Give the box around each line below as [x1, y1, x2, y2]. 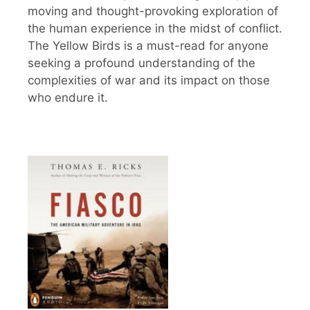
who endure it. [28, 91, 108, 105]
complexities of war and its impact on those [28, 73, 270, 88]
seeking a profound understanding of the [28, 56, 255, 71]
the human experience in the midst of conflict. [28, 21, 282, 36]
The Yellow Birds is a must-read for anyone [28, 39, 268, 53]
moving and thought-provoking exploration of [28, 4, 278, 19]
